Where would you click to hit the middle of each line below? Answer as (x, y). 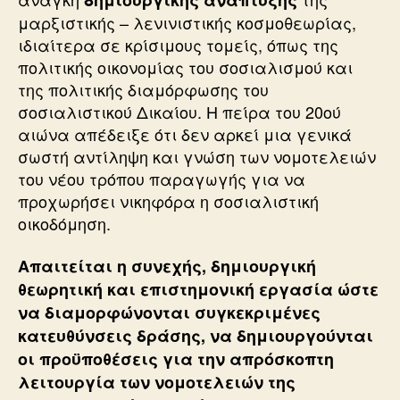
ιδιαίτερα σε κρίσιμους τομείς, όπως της (178, 44)
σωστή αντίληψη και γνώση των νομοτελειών (197, 156)
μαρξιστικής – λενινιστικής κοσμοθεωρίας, (187, 22)
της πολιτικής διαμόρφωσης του (143, 89)
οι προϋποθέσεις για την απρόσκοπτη (176, 359)
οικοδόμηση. (64, 223)
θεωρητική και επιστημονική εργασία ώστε (198, 289)
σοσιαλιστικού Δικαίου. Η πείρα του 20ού (179, 111)
